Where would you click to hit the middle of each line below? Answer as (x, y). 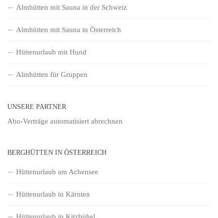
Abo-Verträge (29, 121)
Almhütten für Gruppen (52, 74)
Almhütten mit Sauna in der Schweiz (72, 7)
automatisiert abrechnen (86, 121)
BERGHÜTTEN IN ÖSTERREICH (57, 152)
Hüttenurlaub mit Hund (51, 52)
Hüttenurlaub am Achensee (57, 172)
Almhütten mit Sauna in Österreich (69, 29)
